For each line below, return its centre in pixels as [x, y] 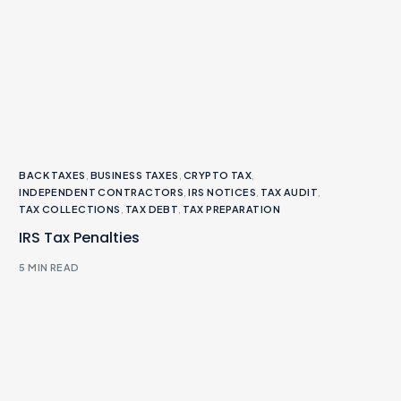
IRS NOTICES [222, 192]
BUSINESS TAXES [134, 175]
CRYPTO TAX [218, 175]
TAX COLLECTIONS [70, 209]
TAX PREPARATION [231, 209]
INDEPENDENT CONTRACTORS [102, 192]
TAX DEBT [152, 209]
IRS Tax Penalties [80, 237]
